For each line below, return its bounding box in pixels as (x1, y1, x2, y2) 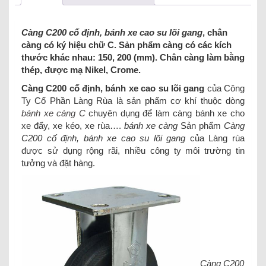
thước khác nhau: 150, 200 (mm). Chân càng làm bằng (21, 52, 245, 62)
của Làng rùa (185, 132, 245, 143)
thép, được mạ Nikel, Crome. (21, 64, 141, 75)
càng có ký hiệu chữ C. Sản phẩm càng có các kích (21, 39, 232, 50)
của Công (204, 83, 245, 93)
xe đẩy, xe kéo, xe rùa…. (21, 120, 124, 131)
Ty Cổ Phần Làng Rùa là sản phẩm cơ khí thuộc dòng (21, 95, 245, 106)
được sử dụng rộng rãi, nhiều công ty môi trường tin (21, 145, 245, 156)
